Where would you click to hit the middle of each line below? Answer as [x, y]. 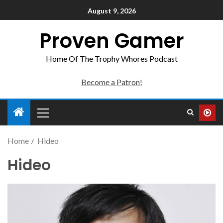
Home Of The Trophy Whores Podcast [111, 58]
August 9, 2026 [111, 11]
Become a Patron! [111, 82]
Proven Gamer [111, 41]
